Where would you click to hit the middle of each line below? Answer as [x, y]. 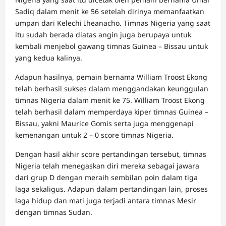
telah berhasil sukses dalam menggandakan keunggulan [112, 89]
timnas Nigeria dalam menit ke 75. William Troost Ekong [110, 100]
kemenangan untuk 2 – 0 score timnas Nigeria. [94, 135]
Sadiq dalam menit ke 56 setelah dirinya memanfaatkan [110, 11]
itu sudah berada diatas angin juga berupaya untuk [103, 35]
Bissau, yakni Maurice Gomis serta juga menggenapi [104, 123]
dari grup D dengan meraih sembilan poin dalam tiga [106, 177]
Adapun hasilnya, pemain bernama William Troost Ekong [111, 77]
